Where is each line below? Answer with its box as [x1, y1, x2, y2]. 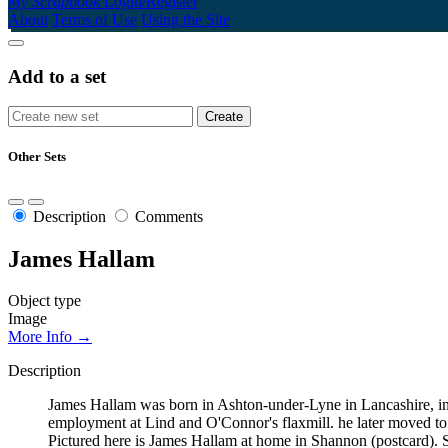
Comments [135, 207, 203, 225]
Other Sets [8, 149, 66, 165]
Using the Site [141, 10, 230, 28]
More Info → [8, 328, 92, 346]
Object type [8, 292, 81, 310]
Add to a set [8, 65, 106, 87]
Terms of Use [52, 10, 137, 28]
